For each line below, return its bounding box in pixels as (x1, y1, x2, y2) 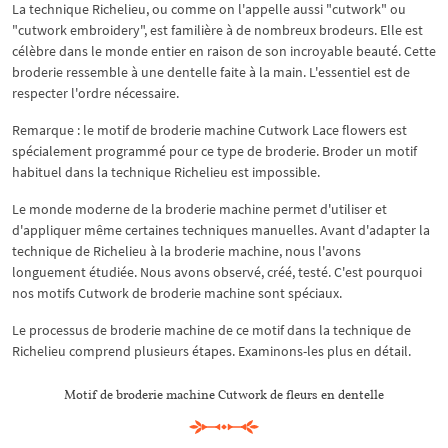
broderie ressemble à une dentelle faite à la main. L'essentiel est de (12, 63, 410, 81)
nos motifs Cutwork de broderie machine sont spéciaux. (12, 284, 342, 302)
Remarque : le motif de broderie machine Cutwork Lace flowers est (12, 121, 407, 139)
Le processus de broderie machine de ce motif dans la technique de (12, 321, 411, 339)
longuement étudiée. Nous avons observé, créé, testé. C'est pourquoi (12, 263, 422, 281)
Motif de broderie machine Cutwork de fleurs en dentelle (64, 386, 384, 402)
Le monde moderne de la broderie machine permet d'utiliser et (12, 200, 387, 218)
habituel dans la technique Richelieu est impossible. (12, 163, 320, 181)
